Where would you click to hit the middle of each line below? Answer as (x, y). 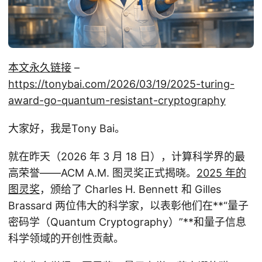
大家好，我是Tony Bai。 (67, 128)
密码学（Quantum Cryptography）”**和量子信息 (127, 222)
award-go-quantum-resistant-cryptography (117, 100)
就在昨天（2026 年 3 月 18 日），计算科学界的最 (127, 156)
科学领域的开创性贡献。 (66, 238)
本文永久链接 (40, 67)
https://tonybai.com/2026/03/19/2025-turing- (121, 84)
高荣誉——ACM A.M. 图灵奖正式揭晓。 (102, 173)
